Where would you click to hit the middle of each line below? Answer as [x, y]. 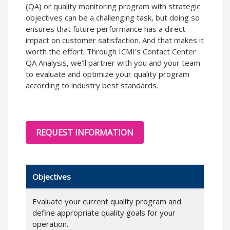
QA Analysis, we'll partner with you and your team [113, 63]
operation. [50, 224]
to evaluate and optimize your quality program [108, 74]
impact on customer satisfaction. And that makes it [115, 40]
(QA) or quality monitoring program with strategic [113, 6]
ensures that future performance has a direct [106, 29]
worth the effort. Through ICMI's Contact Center [111, 52]
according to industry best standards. [92, 85]
